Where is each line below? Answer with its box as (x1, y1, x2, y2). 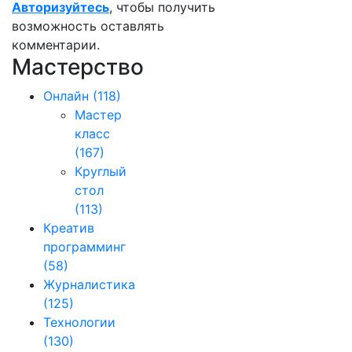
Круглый (75, 163, 126, 179)
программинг (43, 239, 126, 255)
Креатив (43, 220, 94, 236)
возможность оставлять (12, 18, 164, 34)
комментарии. (12, 37, 100, 53)
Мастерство (12, 53, 144, 80)
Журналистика (43, 277, 135, 292)
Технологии (43, 314, 115, 330)
